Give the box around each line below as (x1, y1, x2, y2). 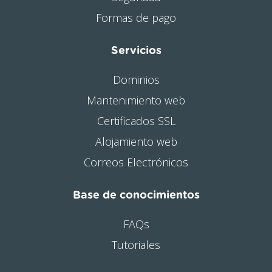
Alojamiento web (95, 134, 177, 149)
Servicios (110, 45, 161, 56)
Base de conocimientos (72, 189, 200, 201)
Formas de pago (96, 10, 176, 25)
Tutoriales (112, 237, 160, 252)
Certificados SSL (97, 113, 175, 128)
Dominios (112, 72, 160, 87)
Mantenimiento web (87, 92, 185, 107)
